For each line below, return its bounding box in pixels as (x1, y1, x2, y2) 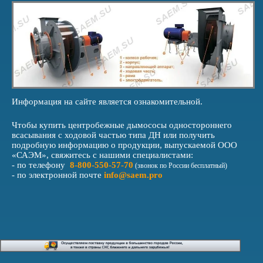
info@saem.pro (104, 170, 163, 180)
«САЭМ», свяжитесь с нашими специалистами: (12, 150, 193, 160)
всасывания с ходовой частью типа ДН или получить (12, 130, 215, 140)
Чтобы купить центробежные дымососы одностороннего (12, 120, 232, 130)
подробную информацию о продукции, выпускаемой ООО (12, 140, 237, 150)
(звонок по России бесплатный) (135, 161, 227, 170)
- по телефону (12, 160, 65, 170)
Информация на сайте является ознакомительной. (12, 96, 203, 106)
